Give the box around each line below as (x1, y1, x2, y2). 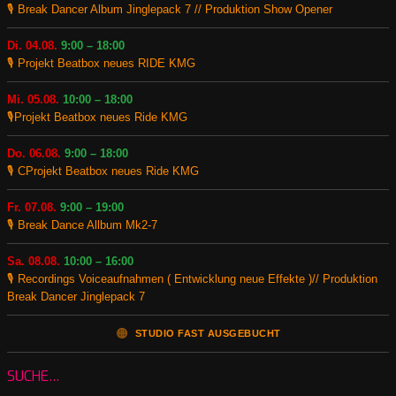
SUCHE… (7, 366, 60, 385)
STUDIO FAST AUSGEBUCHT (134, 327, 281, 339)
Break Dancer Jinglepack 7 (7, 289, 145, 303)
